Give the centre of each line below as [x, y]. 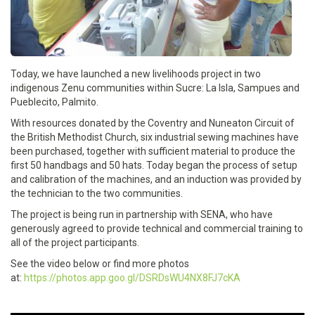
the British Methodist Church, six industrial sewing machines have [155, 137]
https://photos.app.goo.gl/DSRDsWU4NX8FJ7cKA [132, 278]
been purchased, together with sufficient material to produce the [153, 151]
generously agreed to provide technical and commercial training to [157, 229]
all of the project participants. [75, 243]
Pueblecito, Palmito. [54, 102]
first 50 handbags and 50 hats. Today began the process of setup [154, 165]
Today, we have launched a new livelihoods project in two [136, 74]
